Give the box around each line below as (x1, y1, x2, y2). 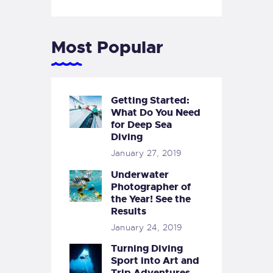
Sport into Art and (110, 254, 199, 268)
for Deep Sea (110, 118, 172, 132)
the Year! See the (110, 192, 191, 205)
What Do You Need (110, 106, 200, 119)
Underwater (110, 168, 169, 181)
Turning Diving (110, 242, 183, 255)
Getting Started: (110, 94, 190, 107)
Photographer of (110, 180, 191, 193)
